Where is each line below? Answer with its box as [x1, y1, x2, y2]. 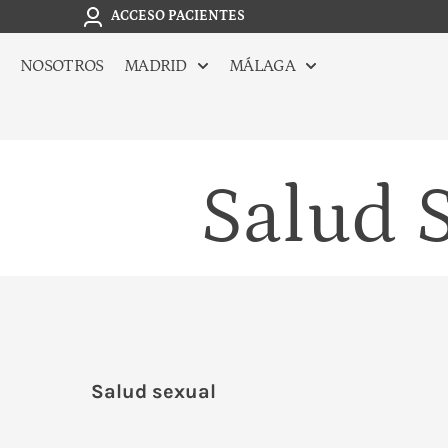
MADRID [123, 56, 187, 77]
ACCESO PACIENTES [110, 8, 245, 25]
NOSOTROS [20, 56, 104, 77]
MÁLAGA [229, 56, 295, 77]
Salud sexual [90, 380, 216, 404]
